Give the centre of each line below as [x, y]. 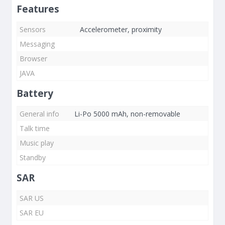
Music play [37, 143]
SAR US [32, 198]
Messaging [37, 44]
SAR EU [32, 213]
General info [39, 114]
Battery [35, 93]
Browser [33, 59]
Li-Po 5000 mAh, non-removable [127, 114]
